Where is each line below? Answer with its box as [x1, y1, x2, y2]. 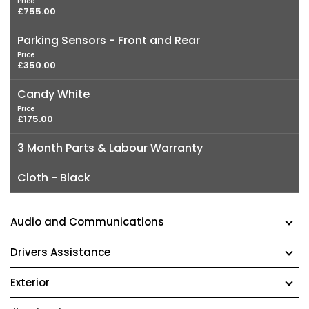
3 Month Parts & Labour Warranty [17, 139, 203, 156]
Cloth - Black [17, 169, 90, 186]
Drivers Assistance [10, 244, 110, 259]
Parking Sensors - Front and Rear [17, 32, 200, 48]
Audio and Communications [10, 214, 164, 229]
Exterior [10, 275, 50, 290]
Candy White [17, 86, 90, 102]
